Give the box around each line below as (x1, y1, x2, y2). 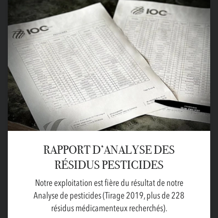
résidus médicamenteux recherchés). (51, 202, 167, 215)
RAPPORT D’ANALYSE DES (43, 143, 175, 157)
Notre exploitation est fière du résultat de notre (35, 177, 183, 189)
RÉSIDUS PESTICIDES (54, 158, 163, 172)
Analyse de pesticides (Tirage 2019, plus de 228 (34, 189, 184, 202)
